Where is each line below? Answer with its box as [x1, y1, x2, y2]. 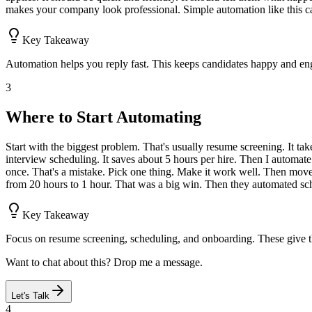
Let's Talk [11, 290, 49, 302]
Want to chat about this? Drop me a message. [6, 256, 203, 269]
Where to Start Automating [6, 108, 201, 127]
